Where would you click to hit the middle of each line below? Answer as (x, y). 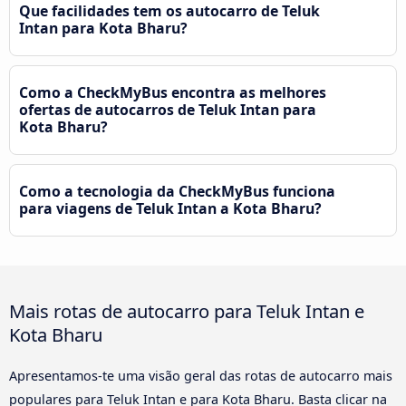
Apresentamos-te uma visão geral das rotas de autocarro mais (201, 375)
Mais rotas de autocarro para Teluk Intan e (187, 310)
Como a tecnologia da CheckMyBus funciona (177, 191)
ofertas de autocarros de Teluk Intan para (168, 109)
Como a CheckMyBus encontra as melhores (173, 92)
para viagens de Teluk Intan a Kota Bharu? (170, 208)
